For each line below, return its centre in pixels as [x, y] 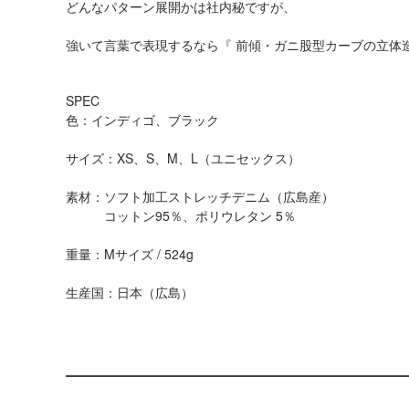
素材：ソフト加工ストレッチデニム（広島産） [200, 196]
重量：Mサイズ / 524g [130, 254]
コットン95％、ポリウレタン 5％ [187, 215]
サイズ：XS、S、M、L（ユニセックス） [183, 158]
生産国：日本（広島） [130, 292]
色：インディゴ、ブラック [142, 120]
